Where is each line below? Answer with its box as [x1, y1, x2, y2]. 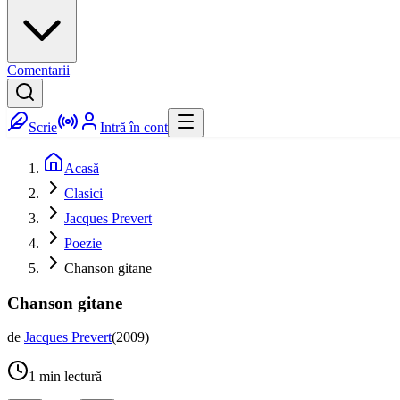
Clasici [64, 186, 103, 201]
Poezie [64, 236, 102, 251]
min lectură [36, 369, 102, 385]
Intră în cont [100, 120, 168, 135]
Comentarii [7, 62, 70, 78]
